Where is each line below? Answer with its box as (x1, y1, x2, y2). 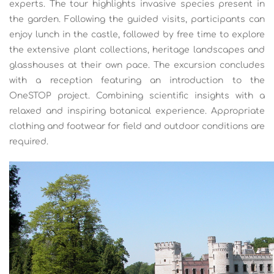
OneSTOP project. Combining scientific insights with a (9, 91, 265, 100)
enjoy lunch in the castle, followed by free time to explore (9, 30, 265, 39)
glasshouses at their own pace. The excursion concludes (9, 61, 265, 70)
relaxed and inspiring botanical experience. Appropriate (9, 106, 265, 116)
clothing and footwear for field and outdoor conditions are (9, 122, 265, 131)
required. (9, 137, 48, 146)
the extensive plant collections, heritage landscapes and (9, 45, 265, 54)
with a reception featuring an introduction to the (9, 76, 265, 85)
